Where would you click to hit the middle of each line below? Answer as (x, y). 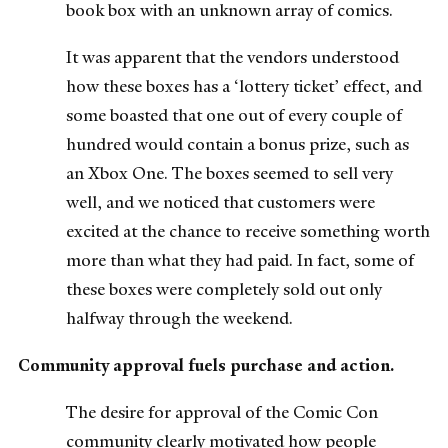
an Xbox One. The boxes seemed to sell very (229, 172)
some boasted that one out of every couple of (234, 114)
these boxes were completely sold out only (224, 288)
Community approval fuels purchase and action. (206, 364)
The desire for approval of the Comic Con (222, 412)
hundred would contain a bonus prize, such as (237, 143)
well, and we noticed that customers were (220, 201)
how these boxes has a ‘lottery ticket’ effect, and (244, 85)
